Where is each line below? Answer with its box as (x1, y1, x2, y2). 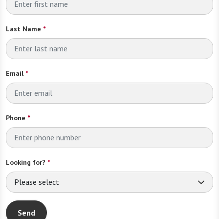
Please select (14, 177, 59, 187)
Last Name (6, 24, 41, 33)
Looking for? (6, 157, 45, 167)
